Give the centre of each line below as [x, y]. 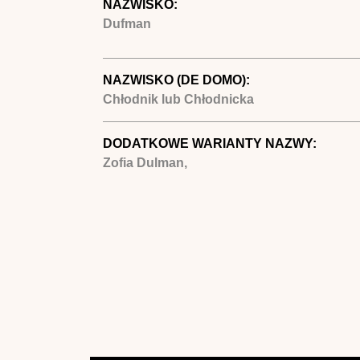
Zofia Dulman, [145, 162]
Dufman [127, 23]
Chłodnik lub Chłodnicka [178, 99]
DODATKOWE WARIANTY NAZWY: [211, 143]
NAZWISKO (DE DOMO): [178, 80]
